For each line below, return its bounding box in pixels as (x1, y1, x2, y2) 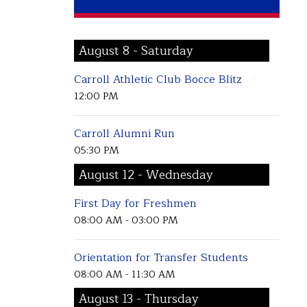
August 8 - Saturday (79, 40, 194, 61)
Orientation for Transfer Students (73, 249, 248, 267)
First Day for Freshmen (73, 194, 197, 212)
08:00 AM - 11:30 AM (73, 266, 175, 283)
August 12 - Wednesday (79, 164, 214, 185)
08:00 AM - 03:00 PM (73, 211, 178, 228)
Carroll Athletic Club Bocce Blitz (73, 70, 242, 88)
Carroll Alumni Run (73, 125, 175, 143)
